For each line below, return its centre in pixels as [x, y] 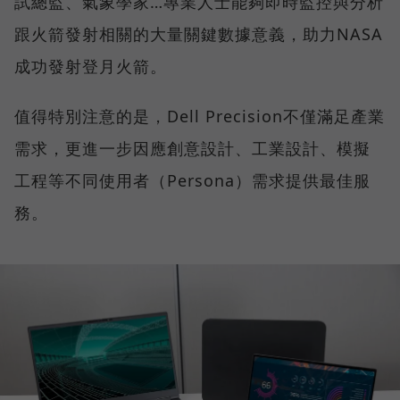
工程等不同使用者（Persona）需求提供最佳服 [192, 180]
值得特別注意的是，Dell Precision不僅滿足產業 [200, 116]
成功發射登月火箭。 [91, 66]
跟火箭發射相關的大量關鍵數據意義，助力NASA [199, 33]
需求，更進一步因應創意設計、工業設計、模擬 [192, 148]
